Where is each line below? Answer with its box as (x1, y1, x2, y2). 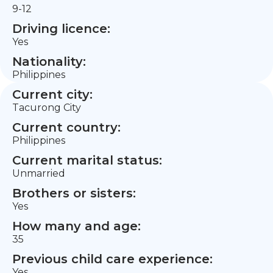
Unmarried (12, 168, 65, 179)
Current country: (12, 120, 121, 135)
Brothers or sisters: (12, 186, 136, 200)
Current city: (12, 87, 93, 102)
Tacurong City (12, 102, 81, 113)
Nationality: (12, 54, 86, 69)
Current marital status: (12, 153, 162, 168)
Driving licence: (12, 21, 110, 36)
